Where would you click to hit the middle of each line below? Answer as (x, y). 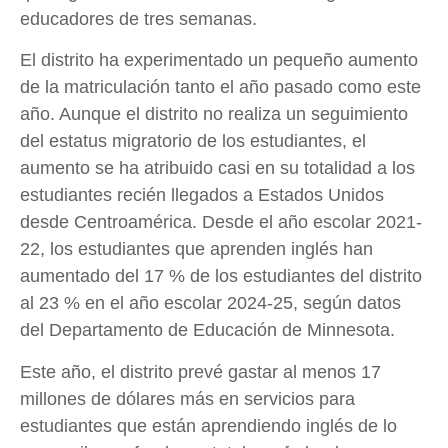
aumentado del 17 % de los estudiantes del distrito (221, 276)
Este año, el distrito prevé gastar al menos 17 (200, 371)
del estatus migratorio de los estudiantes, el (193, 141)
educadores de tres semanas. (141, 18)
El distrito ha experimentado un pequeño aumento (219, 60)
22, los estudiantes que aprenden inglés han (196, 249)
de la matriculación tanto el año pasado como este (220, 87)
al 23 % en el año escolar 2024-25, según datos (210, 303)
